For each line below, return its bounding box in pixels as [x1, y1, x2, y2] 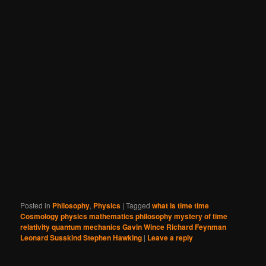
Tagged [126, 199, 151, 210]
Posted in [20, 199, 51, 210]
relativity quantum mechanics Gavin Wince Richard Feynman [20, 221, 227, 232]
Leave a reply [147, 232, 194, 243]
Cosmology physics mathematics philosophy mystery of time [20, 210, 228, 221]
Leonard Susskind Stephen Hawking [20, 232, 142, 243]
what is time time [152, 199, 210, 211]
